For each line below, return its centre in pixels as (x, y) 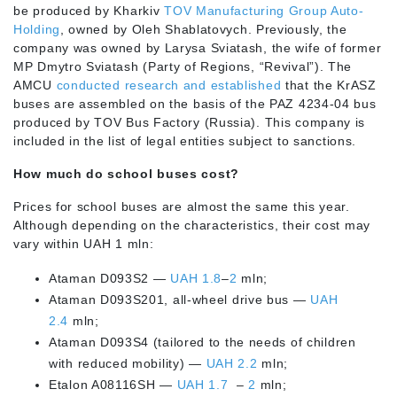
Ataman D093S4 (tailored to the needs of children (202, 342)
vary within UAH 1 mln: (84, 243)
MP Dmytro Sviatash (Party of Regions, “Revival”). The (183, 66)
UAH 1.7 (205, 384)
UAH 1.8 (196, 278)
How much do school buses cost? (126, 173)
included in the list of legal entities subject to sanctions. (185, 140)
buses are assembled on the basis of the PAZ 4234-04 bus (195, 103)
